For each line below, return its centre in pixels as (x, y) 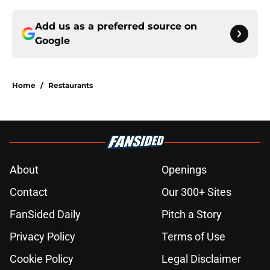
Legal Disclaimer (201, 259)
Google (52, 41)
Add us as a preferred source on (116, 27)
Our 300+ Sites (196, 192)
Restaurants (71, 86)
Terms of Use (193, 237)
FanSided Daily (45, 215)
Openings (184, 170)
